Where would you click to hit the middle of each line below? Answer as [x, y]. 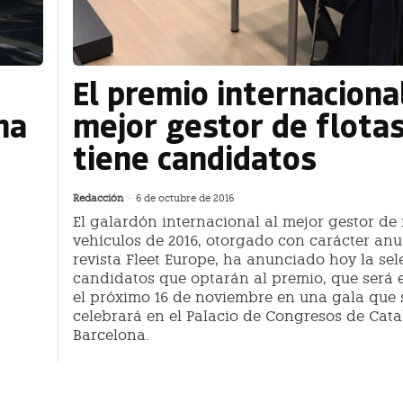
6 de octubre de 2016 [185, 199]
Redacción [98, 199]
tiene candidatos [195, 157]
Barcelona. [111, 336]
